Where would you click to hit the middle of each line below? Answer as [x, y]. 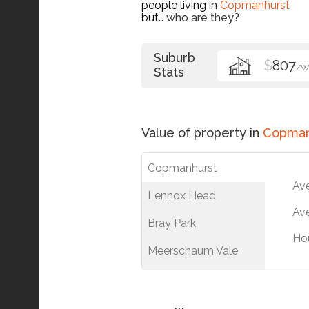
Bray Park [172, 223]
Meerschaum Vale [193, 251]
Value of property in [202, 133]
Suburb [175, 58]
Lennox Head [182, 196]
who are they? [203, 18]
